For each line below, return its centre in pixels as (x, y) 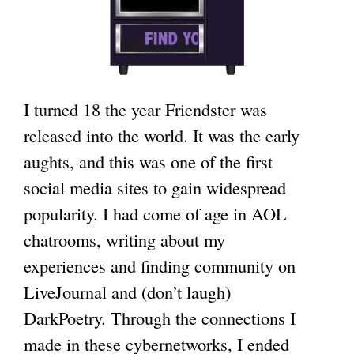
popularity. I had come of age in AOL (155, 213)
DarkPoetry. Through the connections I (160, 317)
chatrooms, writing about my (124, 239)
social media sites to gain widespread (155, 187)
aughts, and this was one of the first (148, 161)
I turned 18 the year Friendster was (145, 109)
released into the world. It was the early (162, 135)
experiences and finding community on (160, 265)
